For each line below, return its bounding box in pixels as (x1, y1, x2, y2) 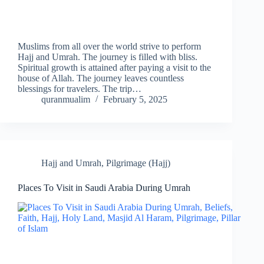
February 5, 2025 (103, 94, 167, 105)
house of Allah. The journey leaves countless (18, 73, 184, 84)
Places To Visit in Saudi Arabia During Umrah (18, 183, 190, 193)
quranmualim (41, 94, 90, 105)
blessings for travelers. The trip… (18, 84, 141, 94)
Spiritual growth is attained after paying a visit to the (18, 62, 211, 73)
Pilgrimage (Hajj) (106, 158, 170, 169)
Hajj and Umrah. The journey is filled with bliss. (18, 52, 197, 62)
